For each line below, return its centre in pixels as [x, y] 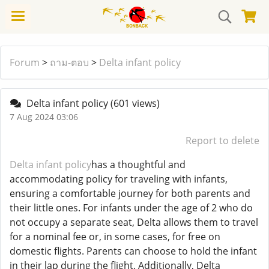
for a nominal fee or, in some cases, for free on [115, 237]
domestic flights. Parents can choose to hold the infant [133, 251]
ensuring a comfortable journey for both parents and [130, 193]
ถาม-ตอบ [69, 62]
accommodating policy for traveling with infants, [119, 179]
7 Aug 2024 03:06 [44, 117]
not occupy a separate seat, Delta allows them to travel [134, 222]
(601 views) [135, 103]
